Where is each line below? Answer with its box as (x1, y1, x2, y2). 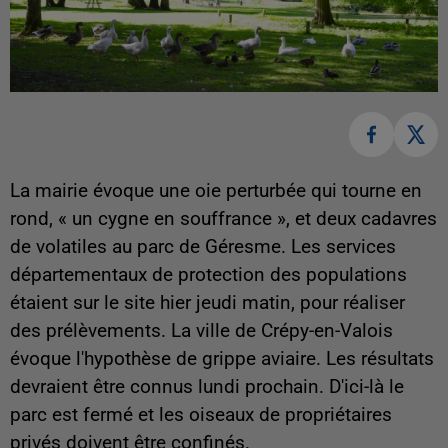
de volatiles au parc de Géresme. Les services (10, 235, 396, 258)
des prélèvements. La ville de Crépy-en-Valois (10, 319, 393, 342)
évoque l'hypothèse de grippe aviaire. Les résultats (10, 347, 434, 370)
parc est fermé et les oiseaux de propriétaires (10, 403, 392, 426)
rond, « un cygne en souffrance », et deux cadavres (10, 207, 437, 230)
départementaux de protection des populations (10, 263, 407, 286)
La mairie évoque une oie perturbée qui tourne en (10, 179, 422, 202)
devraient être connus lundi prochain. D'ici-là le (10, 375, 404, 398)
